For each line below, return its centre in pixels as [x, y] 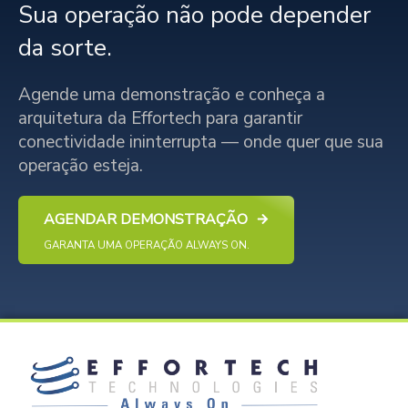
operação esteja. [81, 166]
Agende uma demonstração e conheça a [172, 95]
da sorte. [65, 48]
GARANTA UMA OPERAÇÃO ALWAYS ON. [147, 245]
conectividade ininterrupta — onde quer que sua [201, 143]
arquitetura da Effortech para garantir [160, 119]
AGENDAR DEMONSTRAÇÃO [146, 220]
